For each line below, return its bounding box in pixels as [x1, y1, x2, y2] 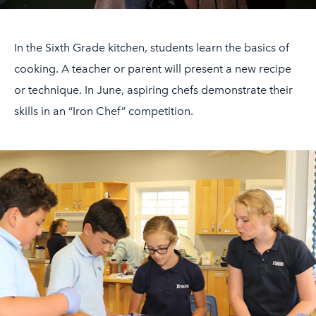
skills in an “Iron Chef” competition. [14, 104, 193, 118]
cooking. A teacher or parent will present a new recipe [14, 61, 291, 75]
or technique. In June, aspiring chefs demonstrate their [14, 83, 293, 97]
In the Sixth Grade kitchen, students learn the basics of [14, 40, 289, 54]
